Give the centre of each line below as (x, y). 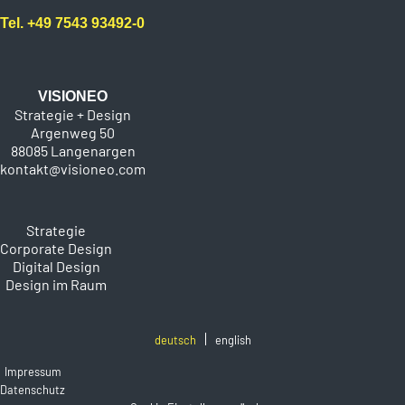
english (233, 339)
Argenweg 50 (73, 133)
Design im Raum (56, 285)
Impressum (33, 372)
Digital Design (56, 267)
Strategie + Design (73, 115)
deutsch (175, 339)
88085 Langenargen (73, 151)
